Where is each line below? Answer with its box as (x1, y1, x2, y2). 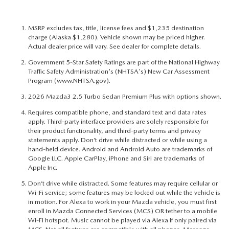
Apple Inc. (28, 164, 57, 172)
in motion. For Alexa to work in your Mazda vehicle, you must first (28, 198, 217, 206)
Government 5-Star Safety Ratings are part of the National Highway (28, 58, 220, 66)
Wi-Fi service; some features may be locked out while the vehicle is (28, 189, 220, 197)
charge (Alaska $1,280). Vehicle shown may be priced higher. (28, 33, 205, 41)
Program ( (28, 77, 57, 85)
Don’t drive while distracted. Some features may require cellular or (28, 179, 218, 188)
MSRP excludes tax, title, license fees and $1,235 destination (28, 24, 204, 32)
